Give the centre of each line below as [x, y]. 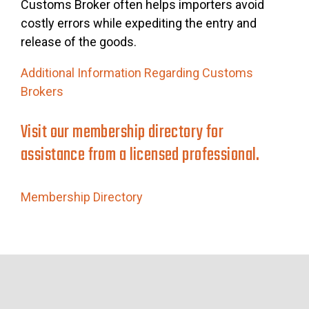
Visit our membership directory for [122, 133]
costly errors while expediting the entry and [139, 23]
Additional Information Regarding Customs [137, 73]
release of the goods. [79, 42]
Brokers [42, 92]
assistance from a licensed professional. [140, 156]
